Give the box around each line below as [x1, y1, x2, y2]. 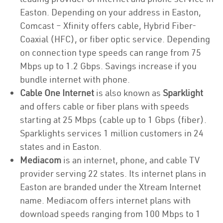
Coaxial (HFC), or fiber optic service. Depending [20, 33, 210, 45]
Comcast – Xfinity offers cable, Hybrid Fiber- [20, 20, 197, 31]
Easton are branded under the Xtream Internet [20, 181, 201, 193]
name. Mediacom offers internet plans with [20, 195, 191, 206]
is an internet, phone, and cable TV [61, 154, 200, 166]
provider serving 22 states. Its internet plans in [20, 168, 206, 179]
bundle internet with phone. [20, 74, 132, 85]
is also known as [96, 87, 163, 99]
